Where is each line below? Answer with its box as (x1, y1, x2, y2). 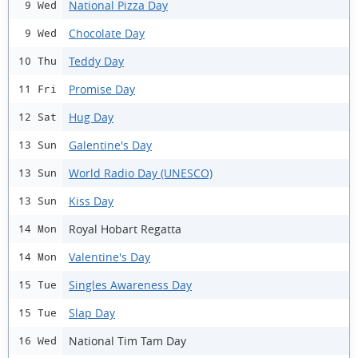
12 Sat (18, 111, 57, 123)
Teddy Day (69, 53, 124, 69)
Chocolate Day (69, 25, 145, 41)
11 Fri (18, 83, 57, 95)
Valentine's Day (69, 249, 150, 265)
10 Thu (18, 55, 57, 67)
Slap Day (69, 304, 115, 320)
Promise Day (69, 81, 135, 97)
